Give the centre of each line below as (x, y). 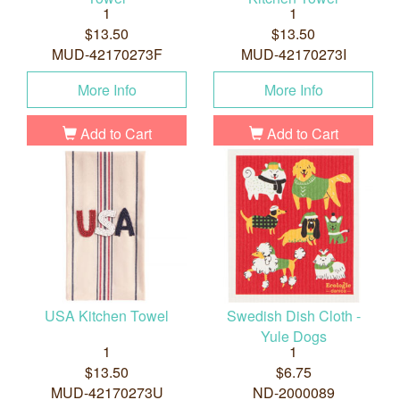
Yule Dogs (293, 337)
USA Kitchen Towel (107, 316)
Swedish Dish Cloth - (293, 316)
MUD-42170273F (107, 54)
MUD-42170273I (293, 54)
